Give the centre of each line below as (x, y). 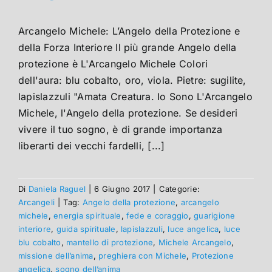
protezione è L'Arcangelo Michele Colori (113, 63)
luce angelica (193, 229)
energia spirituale (87, 215)
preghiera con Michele (143, 255)
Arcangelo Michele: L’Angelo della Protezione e (129, 31)
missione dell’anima (56, 255)
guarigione (215, 215)
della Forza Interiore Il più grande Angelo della (127, 47)
